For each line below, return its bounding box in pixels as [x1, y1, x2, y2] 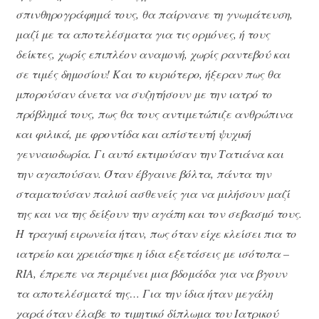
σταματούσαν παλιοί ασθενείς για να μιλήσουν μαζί [16, 185, 291, 201]
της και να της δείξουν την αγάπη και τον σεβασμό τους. [16, 205, 303, 221]
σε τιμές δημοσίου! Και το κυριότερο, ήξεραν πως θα [16, 66, 281, 81]
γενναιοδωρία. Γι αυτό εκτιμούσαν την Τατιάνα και [16, 145, 284, 161]
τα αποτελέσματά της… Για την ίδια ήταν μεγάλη [16, 285, 273, 300]
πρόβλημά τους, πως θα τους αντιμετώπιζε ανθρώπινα [16, 105, 293, 121]
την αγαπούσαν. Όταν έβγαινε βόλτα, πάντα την [16, 165, 272, 181]
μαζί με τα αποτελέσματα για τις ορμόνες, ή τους [16, 26, 271, 41]
